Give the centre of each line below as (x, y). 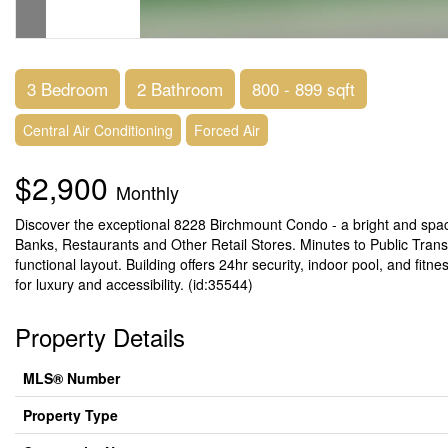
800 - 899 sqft (303, 88)
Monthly (147, 192)
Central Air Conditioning (98, 130)
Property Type (70, 415)
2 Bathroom (180, 88)
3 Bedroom (67, 88)
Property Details (100, 336)
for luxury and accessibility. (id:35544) (134, 284)
